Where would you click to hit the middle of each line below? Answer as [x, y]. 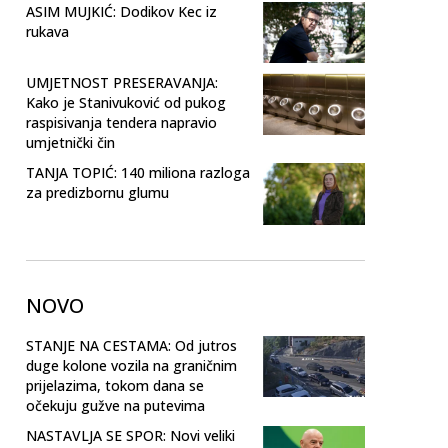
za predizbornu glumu [97, 193]
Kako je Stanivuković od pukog [126, 103]
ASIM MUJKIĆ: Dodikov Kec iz [121, 12]
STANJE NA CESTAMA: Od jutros [131, 345]
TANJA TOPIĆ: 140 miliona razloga [138, 173]
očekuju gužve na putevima [115, 405]
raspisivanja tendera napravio [121, 123]
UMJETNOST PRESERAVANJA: [122, 83]
